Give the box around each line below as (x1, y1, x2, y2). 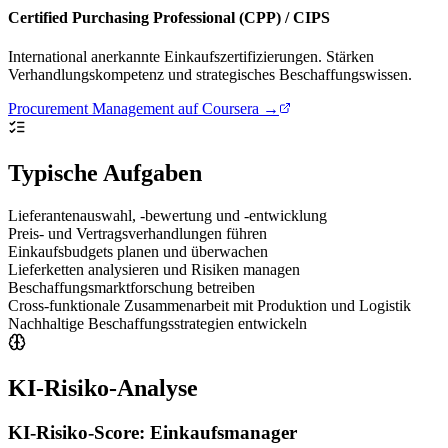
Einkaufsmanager (150, 421, 297, 443)
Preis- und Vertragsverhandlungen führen (8, 224, 267, 242)
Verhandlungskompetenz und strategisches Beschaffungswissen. (8, 65, 412, 83)
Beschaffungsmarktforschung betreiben (8, 278, 255, 296)
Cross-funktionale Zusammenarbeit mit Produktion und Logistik (8, 296, 411, 314)
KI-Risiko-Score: (8, 421, 150, 443)
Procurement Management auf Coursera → (8, 99, 279, 117)
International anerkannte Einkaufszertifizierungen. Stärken (8, 47, 374, 65)
